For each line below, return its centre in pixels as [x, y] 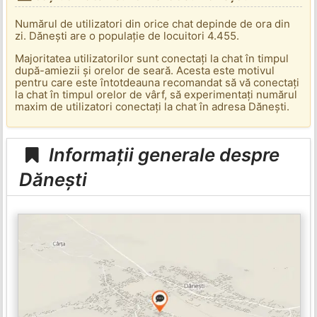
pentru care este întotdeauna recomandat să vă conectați [157, 83]
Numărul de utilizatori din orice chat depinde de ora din [153, 24]
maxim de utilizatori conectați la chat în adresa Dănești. [152, 107]
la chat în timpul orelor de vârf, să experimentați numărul [156, 95]
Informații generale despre [162, 154]
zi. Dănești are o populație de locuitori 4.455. [127, 36]
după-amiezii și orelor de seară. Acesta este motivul [145, 71]
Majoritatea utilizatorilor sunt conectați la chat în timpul [152, 59]
